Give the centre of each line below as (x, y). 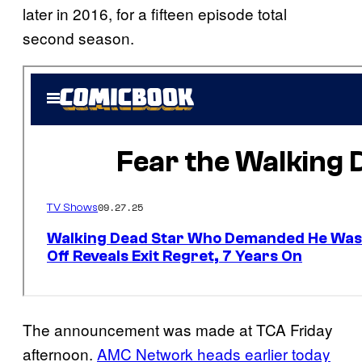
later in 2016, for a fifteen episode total (155, 14)
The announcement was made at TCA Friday (178, 330)
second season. (78, 38)
